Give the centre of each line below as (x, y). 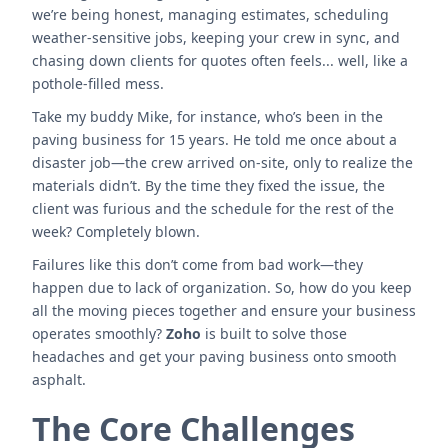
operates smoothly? (99, 333)
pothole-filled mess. (98, 83)
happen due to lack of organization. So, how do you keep (222, 287)
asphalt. (59, 379)
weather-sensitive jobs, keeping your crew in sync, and (216, 37)
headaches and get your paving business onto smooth (214, 356)
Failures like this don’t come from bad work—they (197, 264)
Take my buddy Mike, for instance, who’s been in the (207, 116)
